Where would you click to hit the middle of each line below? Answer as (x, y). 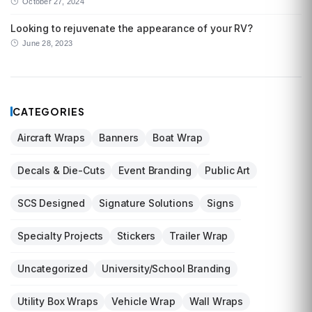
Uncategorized (53, 269)
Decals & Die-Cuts (61, 171)
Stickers (136, 236)
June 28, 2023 (48, 44)
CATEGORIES (49, 112)
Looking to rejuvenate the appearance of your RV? (132, 29)
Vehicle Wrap (143, 302)
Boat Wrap (177, 138)
